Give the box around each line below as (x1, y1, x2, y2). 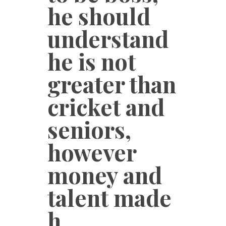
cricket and (47, 91, 164, 122)
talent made (47, 182, 172, 212)
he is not (47, 46, 136, 76)
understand (47, 23, 168, 53)
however (47, 137, 136, 167)
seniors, (47, 114, 131, 144)
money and (47, 159, 162, 190)
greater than (47, 69, 176, 99)
